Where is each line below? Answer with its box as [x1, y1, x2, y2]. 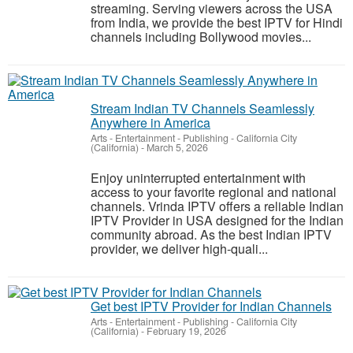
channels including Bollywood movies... [91, 28, 311, 46]
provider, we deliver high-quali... [91, 240, 268, 258]
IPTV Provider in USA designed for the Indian [91, 211, 344, 229]
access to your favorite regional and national [91, 183, 336, 201]
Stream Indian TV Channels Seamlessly [91, 99, 314, 117]
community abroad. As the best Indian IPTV [91, 225, 332, 243]
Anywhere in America [91, 113, 210, 132]
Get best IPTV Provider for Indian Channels [91, 297, 332, 315]
